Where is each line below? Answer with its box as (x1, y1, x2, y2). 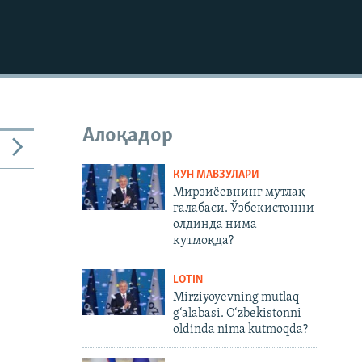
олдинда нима (172, 217, 257, 231)
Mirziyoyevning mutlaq (172, 290, 299, 304)
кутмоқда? (172, 234, 234, 247)
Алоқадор (82, 125, 173, 148)
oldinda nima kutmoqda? (172, 322, 308, 336)
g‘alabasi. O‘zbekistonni (172, 306, 301, 320)
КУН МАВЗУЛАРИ (172, 168, 259, 181)
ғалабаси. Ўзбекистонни (172, 201, 314, 215)
